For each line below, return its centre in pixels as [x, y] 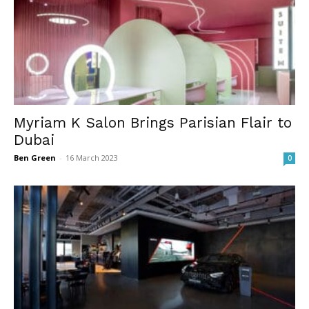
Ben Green [35, 158]
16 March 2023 [92, 158]
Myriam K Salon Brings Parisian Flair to [153, 123]
